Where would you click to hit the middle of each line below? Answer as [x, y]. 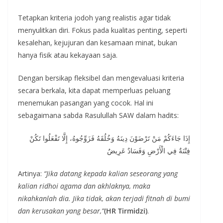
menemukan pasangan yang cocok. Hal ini [86, 103]
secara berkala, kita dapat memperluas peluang [94, 90]
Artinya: [31, 173]
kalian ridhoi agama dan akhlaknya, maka [84, 186]
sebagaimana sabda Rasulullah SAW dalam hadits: [98, 115]
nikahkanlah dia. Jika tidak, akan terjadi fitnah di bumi [104, 198]
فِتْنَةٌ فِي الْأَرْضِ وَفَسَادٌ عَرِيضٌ [149, 150]
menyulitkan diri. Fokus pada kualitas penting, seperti [103, 30]
